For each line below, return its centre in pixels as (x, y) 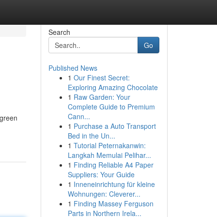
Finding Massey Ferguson (113, 203)
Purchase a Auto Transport (115, 126)
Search (59, 32)
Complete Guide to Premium (111, 107)
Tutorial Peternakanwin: (109, 145)
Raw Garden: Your (102, 97)
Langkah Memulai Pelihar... (109, 155)
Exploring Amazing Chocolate (113, 87)
